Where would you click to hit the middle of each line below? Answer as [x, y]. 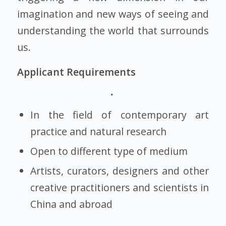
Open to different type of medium [109, 151]
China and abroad [72, 204]
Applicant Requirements [76, 72]
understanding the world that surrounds [113, 30]
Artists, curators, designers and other [120, 171]
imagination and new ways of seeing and [113, 14]
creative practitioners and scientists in [120, 187]
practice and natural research [99, 131]
